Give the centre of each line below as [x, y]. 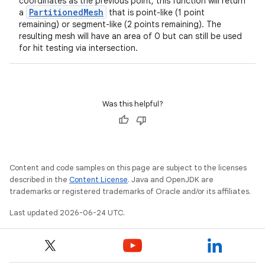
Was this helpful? [132, 104]
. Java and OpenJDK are [171, 180]
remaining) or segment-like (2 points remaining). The [120, 24]
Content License [98, 180]
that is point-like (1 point [156, 12]
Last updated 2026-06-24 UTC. [67, 213]
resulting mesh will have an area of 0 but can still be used [130, 36]
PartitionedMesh [66, 12]
